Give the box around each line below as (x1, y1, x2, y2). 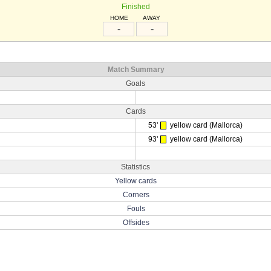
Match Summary (107, 65, 165, 74)
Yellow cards (115, 177, 157, 185)
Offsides (122, 218, 149, 227)
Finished (121, 2, 150, 11)
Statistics (121, 163, 150, 171)
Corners (122, 191, 149, 199)
